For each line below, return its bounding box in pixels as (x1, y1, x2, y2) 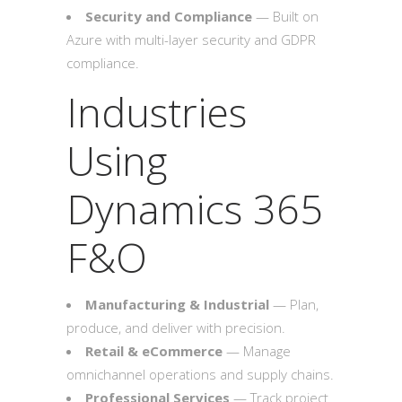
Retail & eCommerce (85, 342, 223, 360)
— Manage (223, 342, 291, 360)
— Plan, (269, 295, 319, 313)
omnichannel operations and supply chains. (66, 365, 334, 383)
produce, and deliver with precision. (66, 319, 285, 336)
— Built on (252, 7, 319, 25)
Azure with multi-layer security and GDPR (66, 31, 316, 48)
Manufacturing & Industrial (85, 295, 269, 313)
